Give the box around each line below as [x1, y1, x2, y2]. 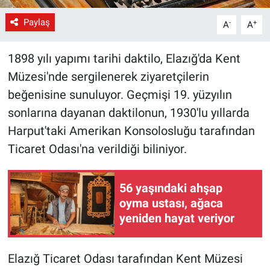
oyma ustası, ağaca [119, 196, 223, 211]
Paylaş [23, 16, 50, 28]
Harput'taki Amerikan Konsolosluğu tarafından [7, 123, 255, 138]
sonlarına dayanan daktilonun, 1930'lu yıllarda [7, 105, 250, 120]
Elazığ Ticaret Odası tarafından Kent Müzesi [7, 251, 243, 266]
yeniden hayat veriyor [119, 211, 234, 226]
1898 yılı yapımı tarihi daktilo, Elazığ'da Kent [7, 51, 240, 66]
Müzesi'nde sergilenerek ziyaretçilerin [7, 69, 209, 84]
